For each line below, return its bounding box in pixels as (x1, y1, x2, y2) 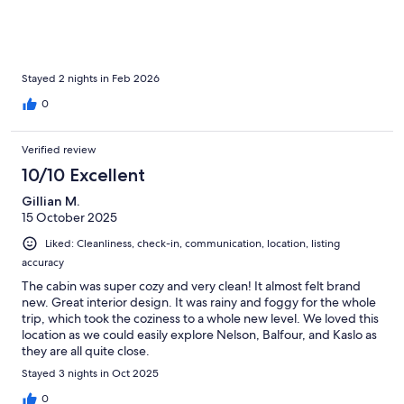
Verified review (22, 142, 96, 158)
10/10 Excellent (22, 164, 145, 187)
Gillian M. (22, 193, 79, 210)
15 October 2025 (22, 209, 117, 226)
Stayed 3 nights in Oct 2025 (22, 366, 159, 381)
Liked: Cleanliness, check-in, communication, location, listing (45, 236, 340, 252)
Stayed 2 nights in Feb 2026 (22, 71, 160, 87)
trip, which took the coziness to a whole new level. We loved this (22, 310, 379, 327)
